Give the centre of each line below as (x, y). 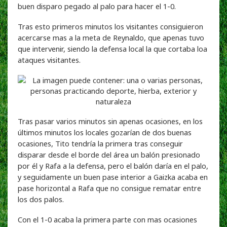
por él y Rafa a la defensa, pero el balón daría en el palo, (113, 165)
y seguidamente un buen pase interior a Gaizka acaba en (113, 177)
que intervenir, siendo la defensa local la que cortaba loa (112, 48)
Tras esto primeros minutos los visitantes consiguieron (110, 26)
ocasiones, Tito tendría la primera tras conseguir (100, 143)
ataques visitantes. (49, 60)
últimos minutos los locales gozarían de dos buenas (105, 132)
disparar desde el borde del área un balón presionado (109, 154)
